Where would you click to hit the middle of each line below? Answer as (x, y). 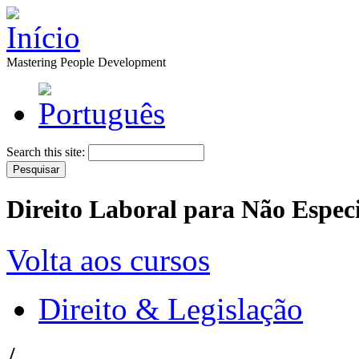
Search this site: (47, 152)
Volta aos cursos (108, 260)
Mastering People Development (86, 62)
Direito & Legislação (171, 309)
